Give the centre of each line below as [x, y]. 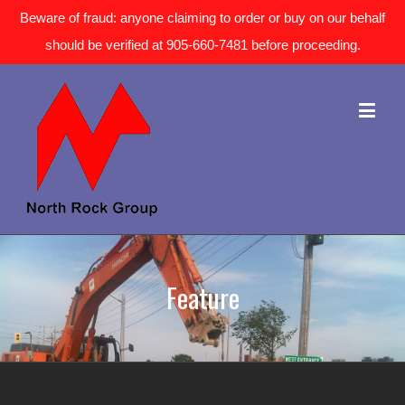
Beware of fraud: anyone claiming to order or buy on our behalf [202, 18]
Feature [202, 297]
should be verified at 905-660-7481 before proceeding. [202, 45]
